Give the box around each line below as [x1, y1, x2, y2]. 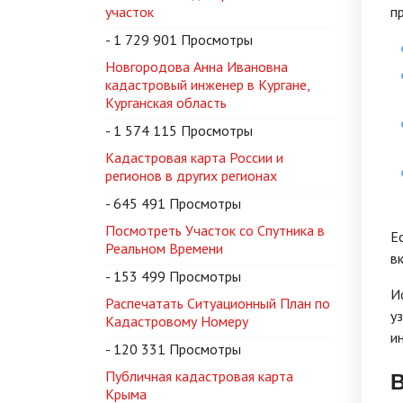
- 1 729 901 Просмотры [105, 31, 253, 49]
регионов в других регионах [105, 166, 277, 184]
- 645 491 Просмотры [105, 194, 241, 212]
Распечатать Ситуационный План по [105, 294, 330, 312]
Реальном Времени [105, 239, 223, 257]
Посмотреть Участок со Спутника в [105, 221, 325, 239]
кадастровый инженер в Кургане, [105, 76, 310, 94]
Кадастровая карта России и [105, 148, 283, 166]
